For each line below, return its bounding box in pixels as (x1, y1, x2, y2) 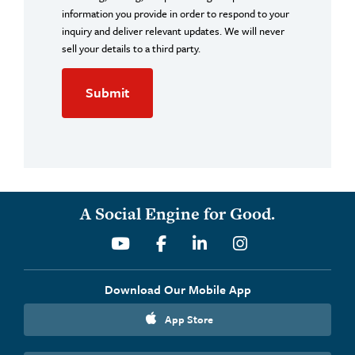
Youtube (129, 231, 185, 254)
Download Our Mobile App (104, 281, 251, 298)
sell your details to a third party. (62, 40, 200, 56)
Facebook (166, 231, 231, 254)
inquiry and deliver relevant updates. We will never (62, 23, 284, 39)
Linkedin (206, 231, 264, 254)
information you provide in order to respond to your (62, 6, 289, 21)
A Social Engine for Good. (80, 202, 275, 225)
